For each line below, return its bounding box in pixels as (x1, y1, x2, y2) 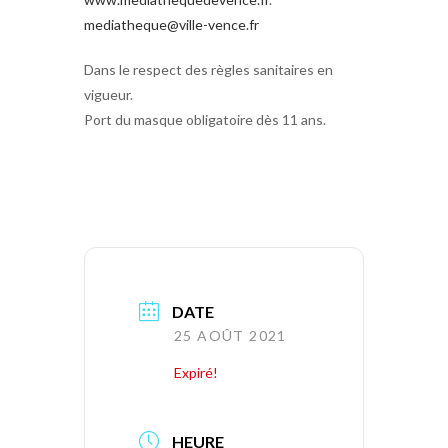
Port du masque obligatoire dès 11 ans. (84, 110, 326, 128)
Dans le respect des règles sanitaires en (84, 60, 333, 78)
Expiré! (174, 363, 218, 381)
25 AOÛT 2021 (174, 326, 287, 344)
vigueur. (84, 85, 133, 103)
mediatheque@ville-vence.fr (84, 15, 259, 33)
